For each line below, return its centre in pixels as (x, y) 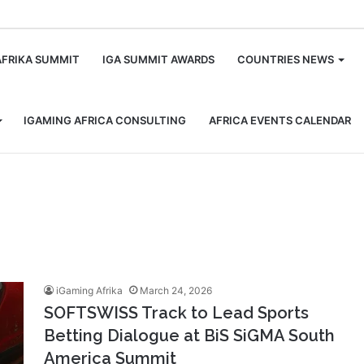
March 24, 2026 (176, 290)
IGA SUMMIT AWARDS (158, 59)
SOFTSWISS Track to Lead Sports (176, 313)
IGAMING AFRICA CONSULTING (105, 120)
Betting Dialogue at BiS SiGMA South (189, 336)
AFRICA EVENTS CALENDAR (280, 120)
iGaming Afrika (89, 290)
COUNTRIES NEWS (286, 59)
